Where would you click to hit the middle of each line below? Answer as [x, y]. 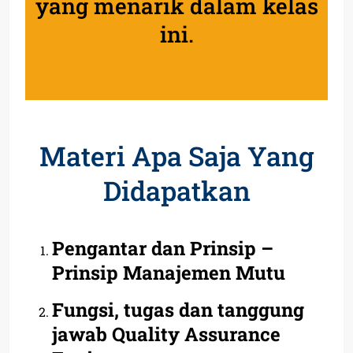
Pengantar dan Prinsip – [163, 248]
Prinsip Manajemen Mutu [169, 272]
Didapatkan [176, 190]
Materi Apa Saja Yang [176, 155]
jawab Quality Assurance [166, 334]
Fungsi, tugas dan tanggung [178, 309]
